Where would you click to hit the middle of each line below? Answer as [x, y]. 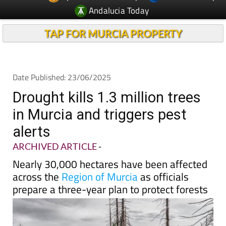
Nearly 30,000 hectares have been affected [110, 164]
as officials [163, 177]
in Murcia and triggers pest [100, 115]
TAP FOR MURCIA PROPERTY [113, 33]
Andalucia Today [119, 10]
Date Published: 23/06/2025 [62, 77]
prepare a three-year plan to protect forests [110, 189]
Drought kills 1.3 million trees [107, 97]
